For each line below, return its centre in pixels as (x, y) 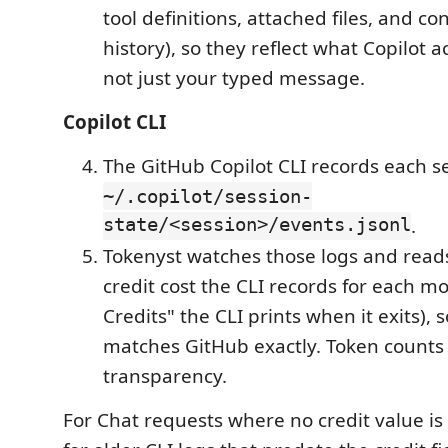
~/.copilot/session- (207, 196)
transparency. (165, 376)
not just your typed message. (234, 78)
